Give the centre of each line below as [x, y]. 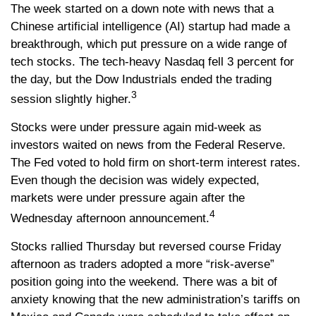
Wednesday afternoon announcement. [110, 218]
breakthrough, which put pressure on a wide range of [149, 44]
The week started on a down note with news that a [142, 8]
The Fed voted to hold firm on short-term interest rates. [156, 163]
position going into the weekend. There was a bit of [144, 281]
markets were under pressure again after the [128, 198]
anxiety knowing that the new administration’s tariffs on [155, 299]
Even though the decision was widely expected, [135, 181]
